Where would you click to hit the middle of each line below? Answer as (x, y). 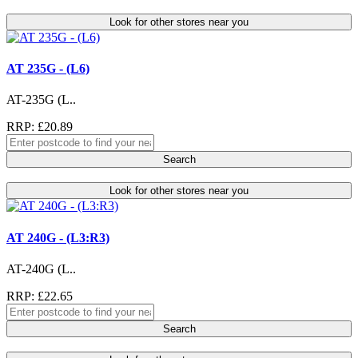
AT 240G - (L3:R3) (58, 237)
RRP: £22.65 (40, 296)
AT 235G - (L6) (48, 69)
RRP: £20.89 (40, 127)
